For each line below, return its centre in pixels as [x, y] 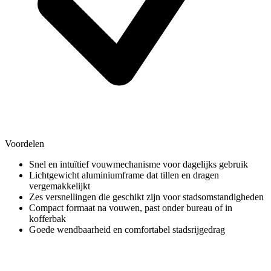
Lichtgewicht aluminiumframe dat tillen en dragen [124, 175]
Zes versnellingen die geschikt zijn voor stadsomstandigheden [146, 197]
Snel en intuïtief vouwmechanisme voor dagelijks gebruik [139, 164]
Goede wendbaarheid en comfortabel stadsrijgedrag [127, 229]
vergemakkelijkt [60, 186]
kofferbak [47, 218]
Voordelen [24, 143]
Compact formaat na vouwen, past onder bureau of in [131, 207]
